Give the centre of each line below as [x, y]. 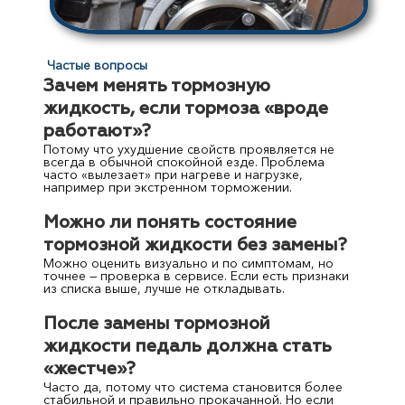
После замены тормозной [157, 324]
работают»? [98, 131]
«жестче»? [90, 369]
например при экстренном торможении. [168, 187]
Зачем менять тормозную [157, 86]
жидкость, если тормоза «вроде [186, 108]
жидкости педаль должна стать [188, 346]
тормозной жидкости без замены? [196, 245]
